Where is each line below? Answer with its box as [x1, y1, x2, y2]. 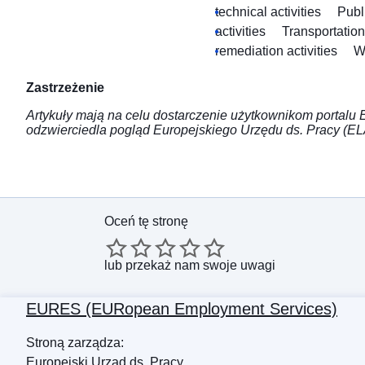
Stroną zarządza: [26, 336, 124, 350]
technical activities [215, 5, 321, 20]
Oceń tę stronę [104, 214, 188, 229]
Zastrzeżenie [26, 81, 104, 95]
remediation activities [215, 44, 337, 59]
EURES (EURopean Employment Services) [26, 300, 337, 319]
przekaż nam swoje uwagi [125, 258, 275, 273]
